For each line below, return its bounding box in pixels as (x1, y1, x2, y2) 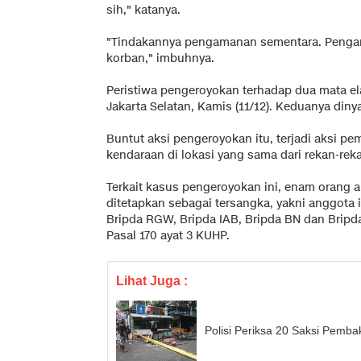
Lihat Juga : (116, 273, 188, 288)
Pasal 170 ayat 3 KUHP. (106, 227, 230, 243)
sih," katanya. (106, 2, 180, 18)
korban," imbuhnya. (106, 50, 214, 66)
